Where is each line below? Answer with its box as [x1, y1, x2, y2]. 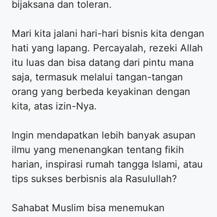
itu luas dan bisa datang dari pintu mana [12, 57, 194, 69]
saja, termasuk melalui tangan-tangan [12, 71, 183, 83]
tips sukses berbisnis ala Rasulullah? [12, 173, 177, 185]
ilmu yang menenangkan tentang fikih [12, 144, 184, 156]
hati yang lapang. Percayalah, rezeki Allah [12, 42, 203, 54]
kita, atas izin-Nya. [12, 100, 97, 112]
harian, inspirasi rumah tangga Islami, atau [12, 158, 203, 170]
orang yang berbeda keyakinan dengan [12, 86, 190, 98]
